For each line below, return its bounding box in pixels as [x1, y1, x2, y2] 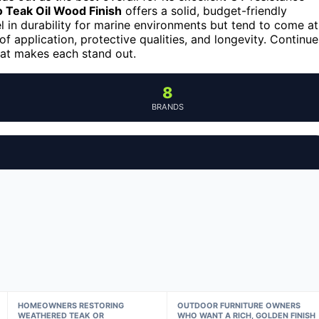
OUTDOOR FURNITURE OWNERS [177, 300, 301, 310]
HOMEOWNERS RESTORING [17, 300, 124, 310]
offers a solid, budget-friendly [122, 3, 287, 18]
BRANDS [151, 101, 184, 112]
